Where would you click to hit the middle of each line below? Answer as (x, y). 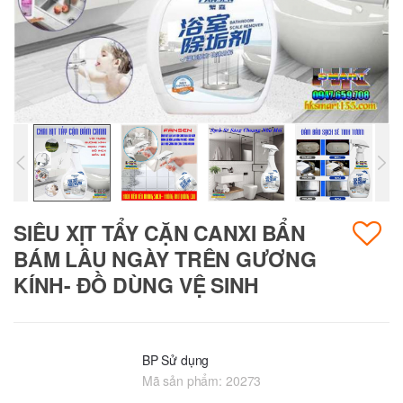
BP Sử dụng (175, 359)
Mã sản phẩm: (184, 380)
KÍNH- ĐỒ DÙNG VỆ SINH (137, 285)
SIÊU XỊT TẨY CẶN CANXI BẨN (160, 233)
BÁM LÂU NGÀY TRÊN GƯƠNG (165, 259)
